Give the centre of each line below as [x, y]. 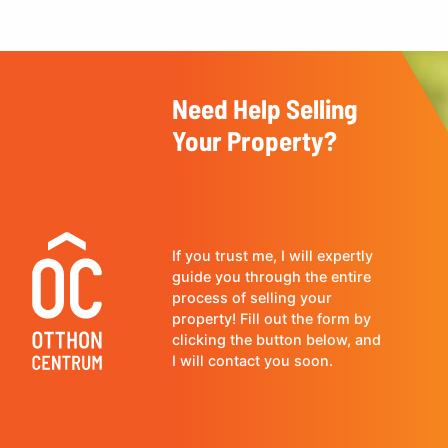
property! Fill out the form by [271, 319]
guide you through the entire [271, 277]
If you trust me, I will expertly [272, 256]
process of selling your [252, 298]
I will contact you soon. [252, 361]
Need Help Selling [264, 107]
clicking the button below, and [276, 340]
